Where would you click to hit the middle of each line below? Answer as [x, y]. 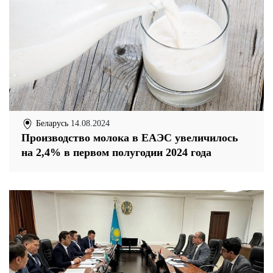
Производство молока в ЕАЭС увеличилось [130, 137]
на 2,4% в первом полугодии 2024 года [116, 152]
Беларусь [51, 123]
